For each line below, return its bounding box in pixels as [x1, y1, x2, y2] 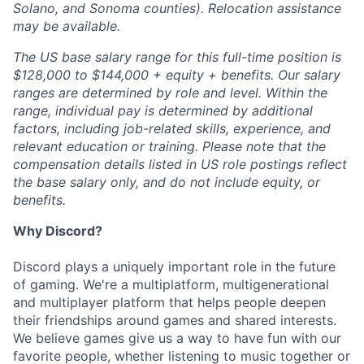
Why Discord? [13, 223, 102, 239]
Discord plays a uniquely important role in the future [13, 258, 336, 275]
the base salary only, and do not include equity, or [13, 174, 320, 190]
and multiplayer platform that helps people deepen [13, 294, 326, 310]
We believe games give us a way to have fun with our [13, 330, 341, 346]
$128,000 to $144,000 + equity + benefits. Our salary [13, 67, 340, 83]
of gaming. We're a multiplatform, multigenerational [13, 276, 329, 292]
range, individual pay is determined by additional [13, 102, 313, 119]
